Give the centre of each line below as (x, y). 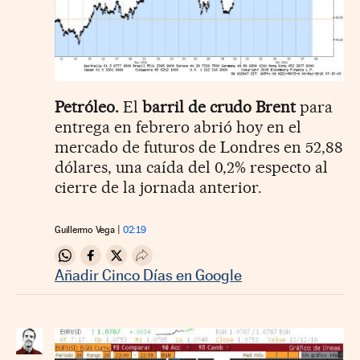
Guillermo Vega (85, 230)
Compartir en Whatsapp (135, 262)
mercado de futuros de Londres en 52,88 (199, 147)
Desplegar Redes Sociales (217, 262)
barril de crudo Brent (219, 107)
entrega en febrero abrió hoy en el (178, 127)
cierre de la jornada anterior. (158, 188)
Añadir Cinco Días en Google (148, 275)
